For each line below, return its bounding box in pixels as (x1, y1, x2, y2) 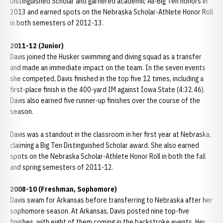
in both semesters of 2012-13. (10, 18, 104, 27)
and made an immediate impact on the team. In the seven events (10, 63, 206, 72)
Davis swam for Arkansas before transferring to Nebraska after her (10, 196, 213, 205)
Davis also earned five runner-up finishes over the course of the (10, 96, 200, 105)
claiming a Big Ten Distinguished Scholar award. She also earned (10, 141, 199, 150)
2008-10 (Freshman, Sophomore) (10, 185, 117, 194)
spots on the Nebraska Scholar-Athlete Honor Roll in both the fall (10, 152, 206, 161)
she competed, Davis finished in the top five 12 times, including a (10, 74, 204, 83)
